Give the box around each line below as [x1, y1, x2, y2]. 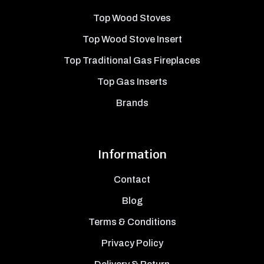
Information [97, 146, 167, 162]
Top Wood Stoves [93, 12, 171, 23]
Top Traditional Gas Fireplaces [64, 55, 200, 65]
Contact [114, 174, 150, 184]
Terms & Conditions [88, 216, 176, 227]
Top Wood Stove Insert [82, 34, 182, 44]
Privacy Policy [101, 237, 163, 248]
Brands [115, 97, 148, 108]
